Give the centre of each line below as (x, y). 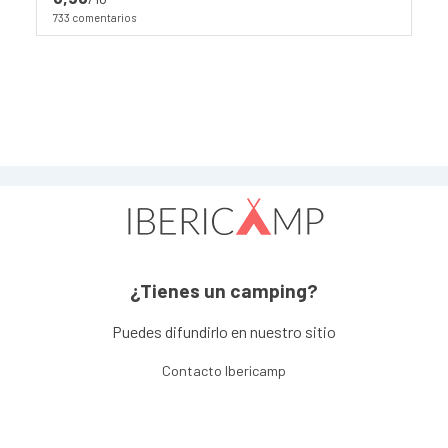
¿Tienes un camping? (224, 291)
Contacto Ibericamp (224, 371)
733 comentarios (94, 17)
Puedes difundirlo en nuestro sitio (224, 332)
